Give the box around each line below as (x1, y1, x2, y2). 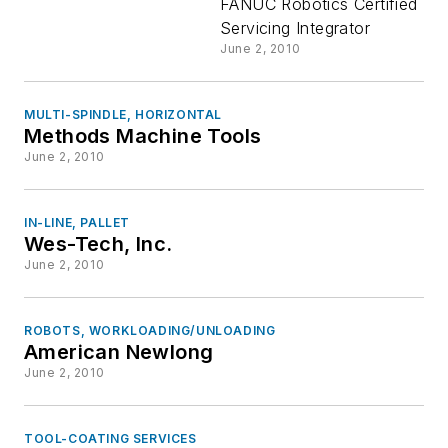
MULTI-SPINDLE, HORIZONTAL (24, 107, 222, 123)
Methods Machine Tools (24, 124, 262, 149)
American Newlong (24, 340, 214, 365)
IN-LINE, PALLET (24, 215, 130, 231)
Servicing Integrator (220, 18, 370, 39)
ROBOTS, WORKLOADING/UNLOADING (24, 323, 276, 339)
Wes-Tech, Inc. (24, 232, 175, 257)
